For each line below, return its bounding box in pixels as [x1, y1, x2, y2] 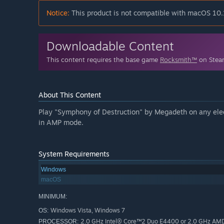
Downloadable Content [46, 38, 174, 54]
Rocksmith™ [160, 55, 197, 64]
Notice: [46, 8, 69, 17]
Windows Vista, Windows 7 [50, 206, 125, 214]
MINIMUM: [38, 193, 67, 200]
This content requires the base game [46, 55, 160, 64]
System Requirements [38, 149, 109, 158]
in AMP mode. [38, 118, 83, 127]
